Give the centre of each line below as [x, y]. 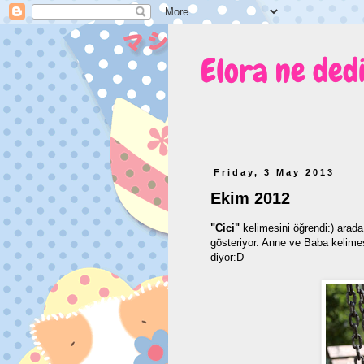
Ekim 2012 [250, 198]
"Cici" [225, 228]
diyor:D [227, 258]
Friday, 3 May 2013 [275, 172]
